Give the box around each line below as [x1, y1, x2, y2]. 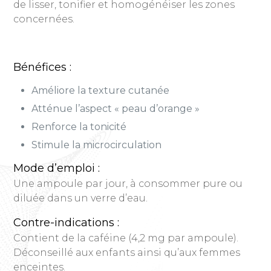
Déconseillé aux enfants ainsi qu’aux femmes [13, 247, 241, 258]
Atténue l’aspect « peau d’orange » [31, 103, 200, 114]
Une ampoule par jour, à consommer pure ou [13, 178, 243, 189]
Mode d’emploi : [13, 162, 100, 175]
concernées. [13, 13, 75, 25]
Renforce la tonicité [31, 121, 127, 132]
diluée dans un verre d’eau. [13, 192, 148, 204]
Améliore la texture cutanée [31, 85, 170, 96]
